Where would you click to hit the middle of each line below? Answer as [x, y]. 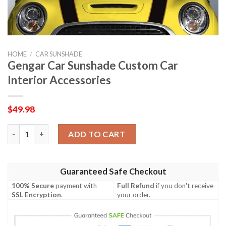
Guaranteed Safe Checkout [113, 171]
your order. [134, 194]
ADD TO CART [97, 134]
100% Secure [33, 185]
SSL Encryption [37, 194]
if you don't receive [184, 185]
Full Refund [136, 185]
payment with [76, 185]
